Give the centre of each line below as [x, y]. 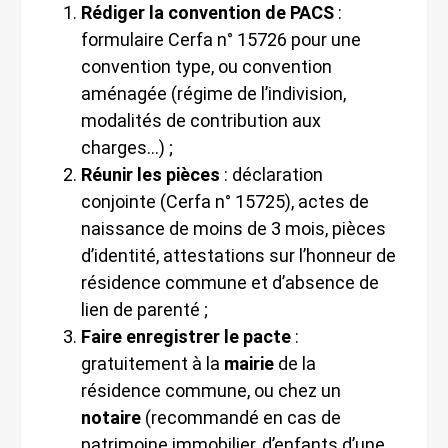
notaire [111, 417]
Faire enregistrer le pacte [186, 336]
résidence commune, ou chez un [211, 390]
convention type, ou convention [206, 66]
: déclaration [271, 174]
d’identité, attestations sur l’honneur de [238, 255]
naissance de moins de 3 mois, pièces [233, 228]
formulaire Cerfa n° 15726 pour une [221, 39]
